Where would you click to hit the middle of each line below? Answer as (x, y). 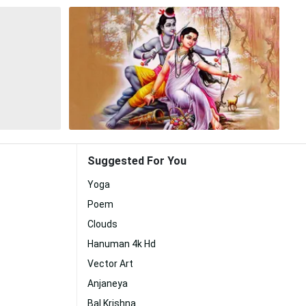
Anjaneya (108, 283)
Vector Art (110, 264)
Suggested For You (137, 161)
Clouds (102, 224)
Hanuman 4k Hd (122, 244)
